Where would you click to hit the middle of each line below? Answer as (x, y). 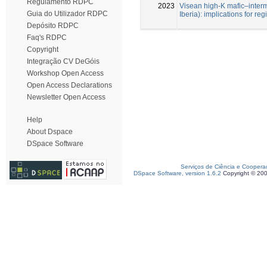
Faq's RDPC (47, 38)
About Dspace (50, 132)
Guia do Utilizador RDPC (67, 14)
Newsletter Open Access (66, 97)
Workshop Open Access (65, 73)
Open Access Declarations (69, 85)
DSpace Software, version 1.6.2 (177, 173)
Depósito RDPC (53, 26)
